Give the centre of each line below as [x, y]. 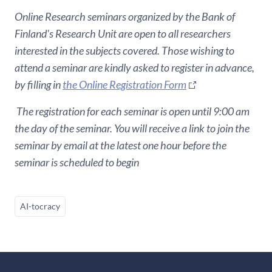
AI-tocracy [40, 206]
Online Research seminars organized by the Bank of [125, 16]
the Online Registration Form [124, 84]
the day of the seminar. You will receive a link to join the [132, 128]
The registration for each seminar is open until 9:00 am [132, 111]
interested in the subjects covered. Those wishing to [124, 50]
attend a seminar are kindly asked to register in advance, [134, 67]
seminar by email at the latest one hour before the [121, 145]
